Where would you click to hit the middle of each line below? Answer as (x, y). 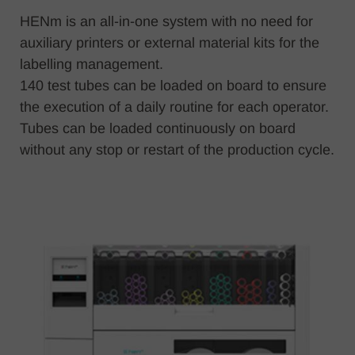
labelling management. (92, 64)
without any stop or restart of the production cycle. (177, 149)
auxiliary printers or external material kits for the (170, 42)
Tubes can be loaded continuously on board (158, 128)
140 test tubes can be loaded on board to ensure (173, 85)
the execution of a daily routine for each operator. (174, 107)
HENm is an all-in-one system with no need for (166, 21)
